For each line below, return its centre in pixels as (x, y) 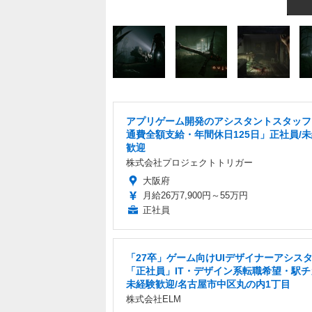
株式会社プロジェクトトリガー (189, 163)
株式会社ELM (154, 299)
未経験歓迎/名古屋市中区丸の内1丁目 (208, 284)
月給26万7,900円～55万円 (195, 196)
